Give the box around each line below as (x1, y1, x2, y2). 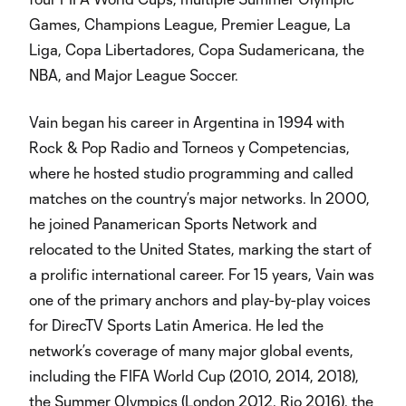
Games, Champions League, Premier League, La (29, 15, 351, 33)
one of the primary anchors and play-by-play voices (29, 291, 371, 308)
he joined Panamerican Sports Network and (29, 215, 317, 232)
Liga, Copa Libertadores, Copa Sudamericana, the (29, 41, 364, 58)
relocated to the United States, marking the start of (29, 240, 372, 257)
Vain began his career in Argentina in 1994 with (29, 113, 344, 130)
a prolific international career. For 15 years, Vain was (29, 266, 374, 283)
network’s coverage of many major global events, (29, 342, 353, 359)
